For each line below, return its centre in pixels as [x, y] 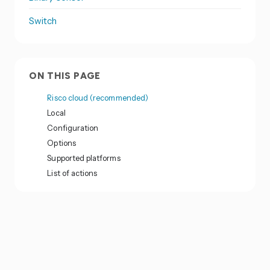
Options [61, 143]
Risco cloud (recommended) [98, 98]
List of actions [72, 173]
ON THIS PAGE [65, 76]
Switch [43, 20]
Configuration [73, 128]
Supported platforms [84, 158]
